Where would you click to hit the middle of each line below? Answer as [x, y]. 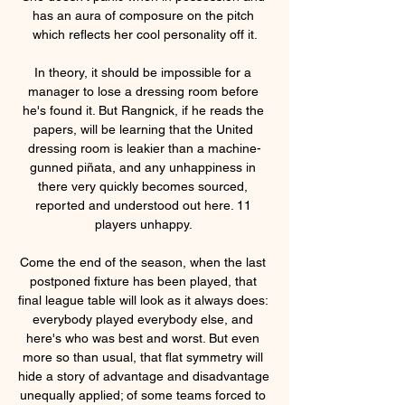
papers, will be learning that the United [143, 129]
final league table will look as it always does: [143, 300]
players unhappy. [145, 224]
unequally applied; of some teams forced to [143, 395]
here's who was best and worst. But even [143, 338]
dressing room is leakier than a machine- [145, 148]
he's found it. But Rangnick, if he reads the [143, 110]
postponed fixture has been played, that [143, 281]
